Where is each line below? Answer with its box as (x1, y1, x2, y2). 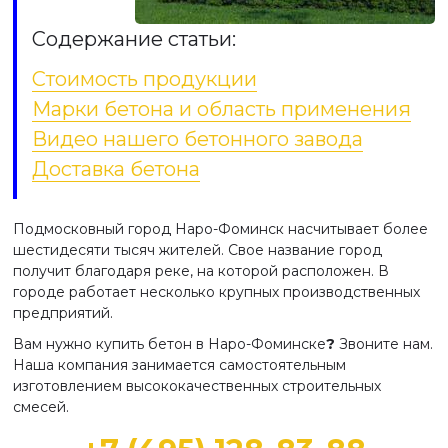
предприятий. (13, 304, 113, 322)
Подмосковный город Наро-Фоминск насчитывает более (13, 220, 428, 238)
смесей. (13, 398, 69, 416)
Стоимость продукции (32, 67, 257, 91)
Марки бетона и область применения (32, 97, 411, 121)
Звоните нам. (339, 335, 433, 353)
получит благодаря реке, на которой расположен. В (13, 262, 389, 280)
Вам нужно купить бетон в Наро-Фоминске (13, 335, 326, 353)
